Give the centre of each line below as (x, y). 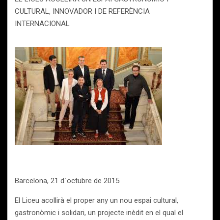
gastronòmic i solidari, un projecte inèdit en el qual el (99, 213)
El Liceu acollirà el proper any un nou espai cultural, (96, 200)
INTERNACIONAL (42, 24)
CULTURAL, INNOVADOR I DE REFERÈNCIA (82, 11)
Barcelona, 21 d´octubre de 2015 (67, 181)
